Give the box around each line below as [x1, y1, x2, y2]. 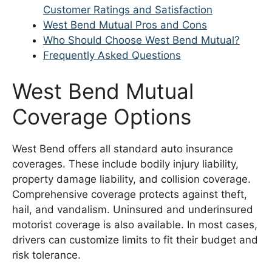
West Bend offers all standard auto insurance [12, 143, 233, 155]
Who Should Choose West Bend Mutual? [43, 33, 240, 46]
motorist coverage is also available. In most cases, [12, 219, 257, 231]
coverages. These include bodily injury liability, [12, 158, 239, 171]
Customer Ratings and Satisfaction [43, 3, 212, 16]
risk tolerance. [12, 249, 81, 262]
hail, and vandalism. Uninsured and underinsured [12, 203, 253, 216]
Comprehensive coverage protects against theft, [12, 188, 247, 201]
